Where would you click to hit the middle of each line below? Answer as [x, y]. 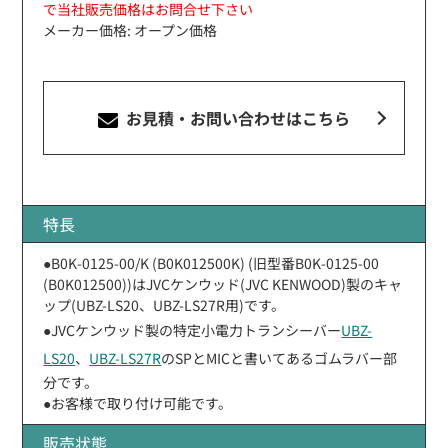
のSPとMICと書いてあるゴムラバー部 [279, 357]
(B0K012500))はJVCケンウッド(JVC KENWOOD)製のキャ [223, 283]
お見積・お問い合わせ [204, 117]
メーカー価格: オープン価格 [130, 29]
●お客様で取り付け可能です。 [138, 402]
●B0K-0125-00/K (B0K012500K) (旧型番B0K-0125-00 [211, 262]
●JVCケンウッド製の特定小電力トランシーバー [192, 329]
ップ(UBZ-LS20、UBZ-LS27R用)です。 [164, 304]
